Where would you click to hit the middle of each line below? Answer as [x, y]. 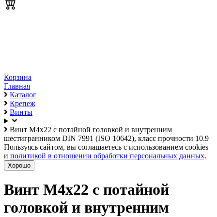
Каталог [23, 95]
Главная [17, 86]
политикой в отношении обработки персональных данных [107, 156]
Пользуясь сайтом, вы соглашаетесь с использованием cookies [106, 147]
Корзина [18, 77]
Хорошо [19, 165]
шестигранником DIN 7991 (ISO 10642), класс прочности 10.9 [106, 138]
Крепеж [23, 103]
